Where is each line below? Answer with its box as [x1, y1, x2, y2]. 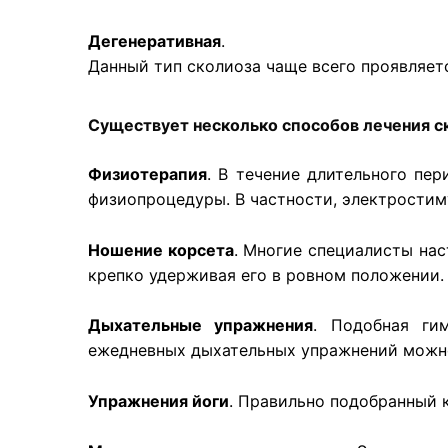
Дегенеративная [88, 30, 221, 51]
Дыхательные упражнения [88, 315, 314, 336]
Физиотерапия [88, 164, 207, 185]
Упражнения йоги [88, 390, 229, 411]
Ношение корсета [88, 239, 234, 260]
